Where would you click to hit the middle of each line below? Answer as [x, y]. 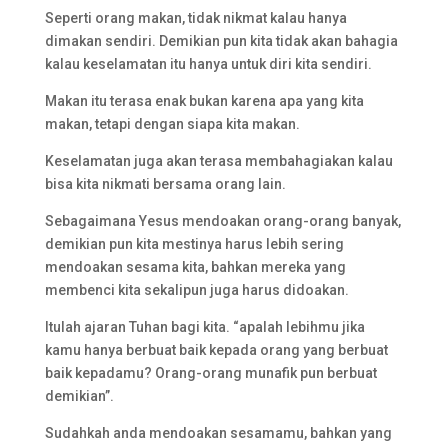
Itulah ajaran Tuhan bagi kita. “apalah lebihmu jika [204, 327]
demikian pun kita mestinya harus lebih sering [194, 244]
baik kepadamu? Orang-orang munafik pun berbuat [210, 373]
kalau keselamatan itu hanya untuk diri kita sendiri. [208, 64]
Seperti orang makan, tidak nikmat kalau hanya [195, 18]
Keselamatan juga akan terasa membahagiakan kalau [218, 161]
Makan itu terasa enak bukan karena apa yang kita [204, 101]
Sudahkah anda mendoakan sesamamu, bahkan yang [218, 433]
